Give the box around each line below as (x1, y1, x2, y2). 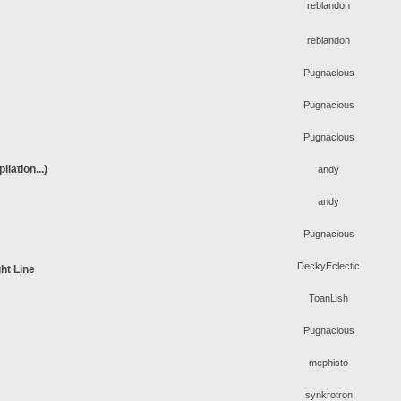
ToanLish (309, 293, 348, 303)
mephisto (309, 357, 348, 368)
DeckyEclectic (297, 260, 360, 271)
